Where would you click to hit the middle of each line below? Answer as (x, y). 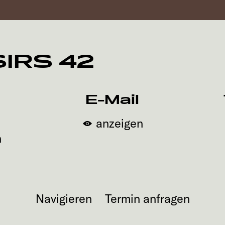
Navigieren (64, 198)
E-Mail (113, 100)
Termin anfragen (147, 198)
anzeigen (120, 123)
